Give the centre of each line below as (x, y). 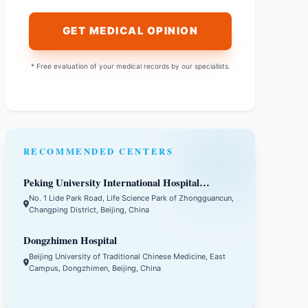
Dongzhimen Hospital (70, 240)
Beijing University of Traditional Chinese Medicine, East (127, 256)
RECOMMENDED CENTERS (98, 151)
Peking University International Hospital (111, 182)
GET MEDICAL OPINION (130, 31)
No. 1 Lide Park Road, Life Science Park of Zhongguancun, (131, 198)
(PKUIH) (44, 196)
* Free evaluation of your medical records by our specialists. (130, 66)
